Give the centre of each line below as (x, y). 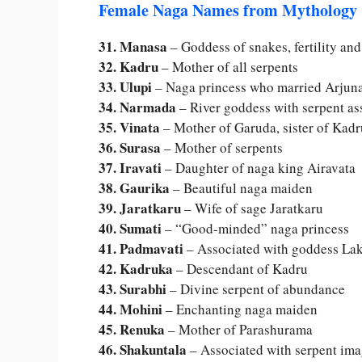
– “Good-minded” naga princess (255, 228)
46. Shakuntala (143, 349)
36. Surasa (130, 147)
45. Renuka (132, 329)
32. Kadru (128, 66)
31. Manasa (133, 46)
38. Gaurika (134, 187)
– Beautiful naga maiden (241, 187)
